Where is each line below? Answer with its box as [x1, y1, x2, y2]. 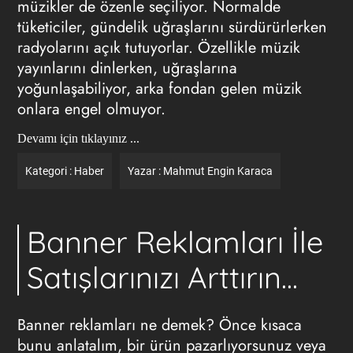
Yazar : [127, 165, 163, 177]
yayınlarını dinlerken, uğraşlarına [17, 57, 237, 80]
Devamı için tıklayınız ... [17, 132, 139, 145]
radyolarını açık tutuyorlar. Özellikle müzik [17, 36, 300, 59]
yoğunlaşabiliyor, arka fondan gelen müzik [17, 77, 302, 100]
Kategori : [24, 165, 74, 177]
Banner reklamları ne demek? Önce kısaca [17, 314, 302, 336]
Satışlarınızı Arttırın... [27, 258, 299, 296]
